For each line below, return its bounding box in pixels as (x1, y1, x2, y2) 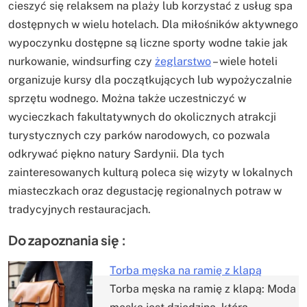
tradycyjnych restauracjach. (8, 203, 151, 217)
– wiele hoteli (211, 55, 278, 69)
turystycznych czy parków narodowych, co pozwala (8, 129, 270, 143)
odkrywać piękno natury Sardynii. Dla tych (8, 147, 224, 161)
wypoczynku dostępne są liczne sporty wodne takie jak (8, 36, 288, 50)
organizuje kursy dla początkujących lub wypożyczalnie (8, 73, 292, 87)
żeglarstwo (155, 55, 211, 69)
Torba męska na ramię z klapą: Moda (110, 282, 297, 296)
